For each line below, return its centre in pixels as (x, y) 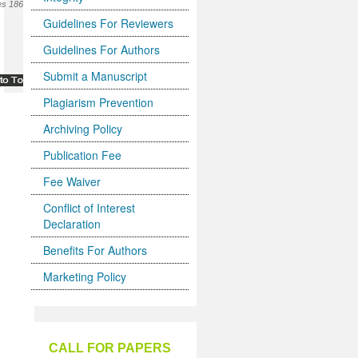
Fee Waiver (72, 181)
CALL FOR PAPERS (110, 348)
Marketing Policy (85, 276)
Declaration (72, 224)
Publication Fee (83, 155)
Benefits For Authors (95, 250)
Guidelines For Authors (102, 50)
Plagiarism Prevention (99, 102)
